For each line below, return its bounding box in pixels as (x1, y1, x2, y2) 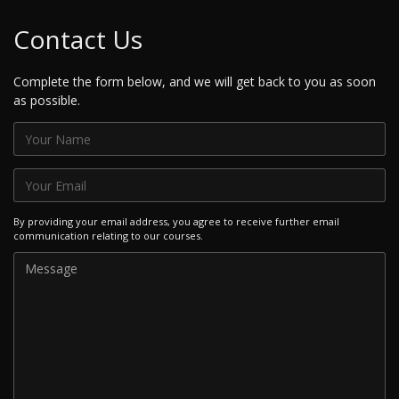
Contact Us (13, 22, 142, 57)
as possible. (13, 92, 80, 110)
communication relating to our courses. (13, 228, 203, 242)
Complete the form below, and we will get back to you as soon (13, 73, 376, 91)
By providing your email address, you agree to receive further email (13, 214, 339, 228)
